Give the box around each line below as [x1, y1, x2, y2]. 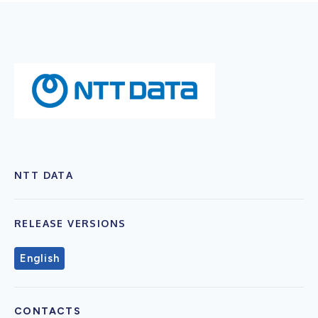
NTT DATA [14, 168, 74, 181]
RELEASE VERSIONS [14, 216, 126, 229]
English [20, 251, 60, 265]
